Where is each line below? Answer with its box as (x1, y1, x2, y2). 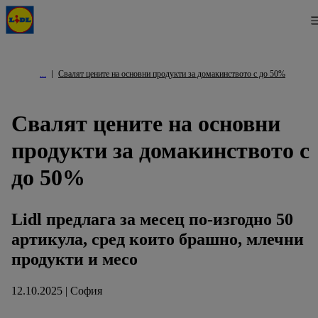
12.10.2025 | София (11, 285, 102, 297)
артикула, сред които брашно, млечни (11, 230, 304, 249)
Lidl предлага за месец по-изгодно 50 (11, 210, 293, 229)
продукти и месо (11, 250, 138, 269)
